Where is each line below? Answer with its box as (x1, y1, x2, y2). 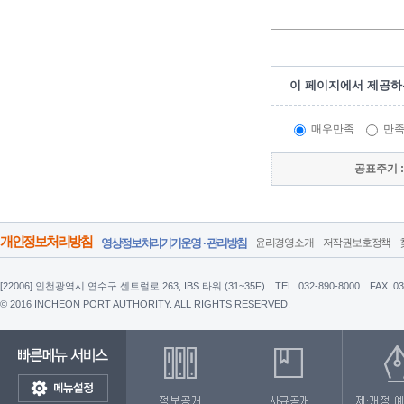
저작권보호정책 (322, 236, 391, 249)
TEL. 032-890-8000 (275, 280, 360, 291)
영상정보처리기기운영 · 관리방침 (101, 236, 246, 250)
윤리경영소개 (254, 236, 314, 249)
